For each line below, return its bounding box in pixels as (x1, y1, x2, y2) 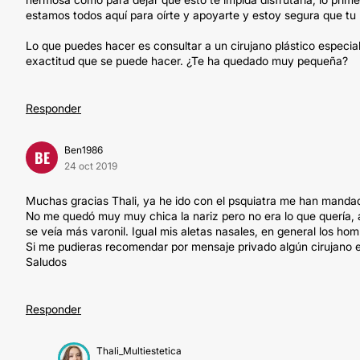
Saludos (26, 255, 67, 268)
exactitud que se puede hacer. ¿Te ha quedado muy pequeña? (26, 54, 348, 67)
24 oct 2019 (64, 160, 117, 172)
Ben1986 (64, 144, 103, 156)
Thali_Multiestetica (96, 345, 182, 357)
